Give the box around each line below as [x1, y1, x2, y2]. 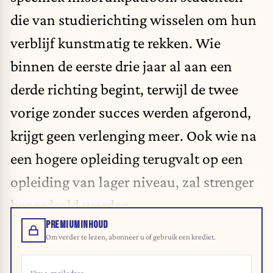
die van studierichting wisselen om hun [10, 10, 257, 28]
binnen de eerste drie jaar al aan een [10, 57, 232, 74]
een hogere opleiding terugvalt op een [10, 149, 243, 167]
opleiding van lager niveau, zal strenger [10, 172, 254, 190]
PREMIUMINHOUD [46, 219, 108, 232]
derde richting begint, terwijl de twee [10, 80, 238, 97]
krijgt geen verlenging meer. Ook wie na [10, 126, 257, 144]
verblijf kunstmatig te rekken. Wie [10, 34, 221, 51]
